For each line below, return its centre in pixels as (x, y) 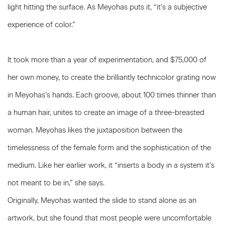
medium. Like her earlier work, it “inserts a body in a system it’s (111, 165)
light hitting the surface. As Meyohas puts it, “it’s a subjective (107, 7)
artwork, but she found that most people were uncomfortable (109, 218)
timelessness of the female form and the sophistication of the (109, 148)
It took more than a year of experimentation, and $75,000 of (107, 60)
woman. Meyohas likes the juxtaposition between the (95, 130)
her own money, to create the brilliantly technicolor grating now (112, 77)
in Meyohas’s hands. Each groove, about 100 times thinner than (112, 95)
